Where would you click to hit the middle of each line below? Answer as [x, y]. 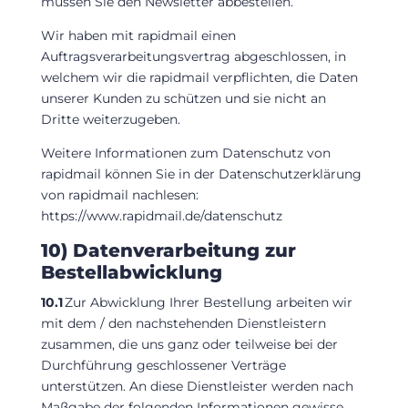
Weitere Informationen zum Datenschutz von [185, 153]
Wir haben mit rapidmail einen [138, 35]
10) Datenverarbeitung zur [168, 250]
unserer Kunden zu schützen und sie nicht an [183, 98]
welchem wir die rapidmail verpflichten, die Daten [199, 77]
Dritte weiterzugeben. [110, 119]
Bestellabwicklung [131, 272]
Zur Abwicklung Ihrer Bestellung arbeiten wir [207, 302]
